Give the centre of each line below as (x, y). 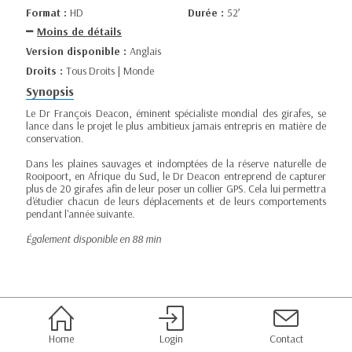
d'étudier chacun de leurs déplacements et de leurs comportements (176, 201)
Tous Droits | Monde (110, 70)
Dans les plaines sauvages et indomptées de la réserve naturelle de (176, 163)
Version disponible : (78, 51)
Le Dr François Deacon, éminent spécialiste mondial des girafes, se (176, 113)
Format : (48, 12)
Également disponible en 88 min (93, 239)
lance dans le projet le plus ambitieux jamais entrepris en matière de (176, 126)
